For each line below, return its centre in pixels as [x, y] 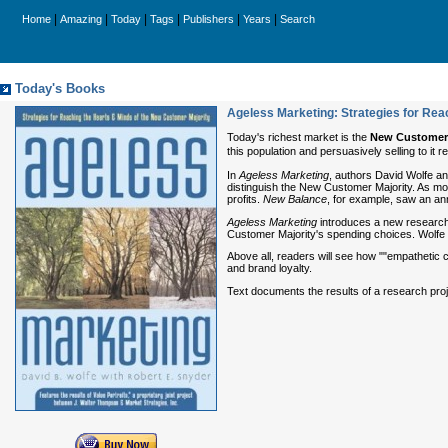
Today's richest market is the [298, 137]
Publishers [208, 19]
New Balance [295, 198]
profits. [245, 198]
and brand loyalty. [269, 268]
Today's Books [60, 89]
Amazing [81, 19]
